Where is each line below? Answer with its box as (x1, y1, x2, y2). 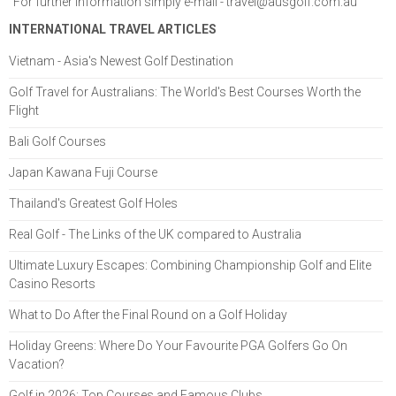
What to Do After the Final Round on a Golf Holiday (9, 307, 287, 322)
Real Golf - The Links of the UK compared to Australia (9, 226, 301, 241)
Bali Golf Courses (9, 133, 106, 148)
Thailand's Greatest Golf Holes (9, 195, 178, 210)
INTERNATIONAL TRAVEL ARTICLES (9, 21, 217, 36)
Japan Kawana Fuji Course (9, 164, 157, 179)
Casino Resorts (9, 276, 95, 291)
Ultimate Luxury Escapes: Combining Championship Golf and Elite (9, 257, 371, 272)
